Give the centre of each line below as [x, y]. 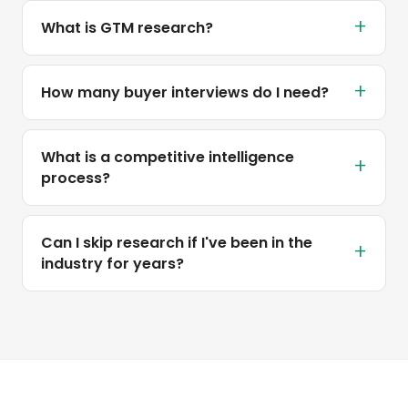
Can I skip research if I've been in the [177, 242]
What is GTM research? [127, 27]
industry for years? [112, 263]
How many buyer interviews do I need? [185, 92]
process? [76, 178]
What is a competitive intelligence [168, 157]
